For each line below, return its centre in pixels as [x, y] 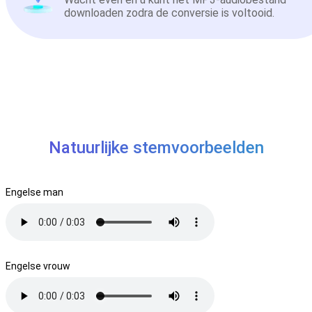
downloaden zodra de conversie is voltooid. [169, 13]
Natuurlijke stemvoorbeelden [156, 147]
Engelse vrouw [38, 266]
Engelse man [34, 192]
